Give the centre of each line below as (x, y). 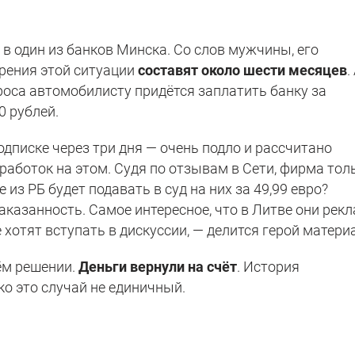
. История (269, 266)
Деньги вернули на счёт (158, 266)
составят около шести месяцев (243, 70)
